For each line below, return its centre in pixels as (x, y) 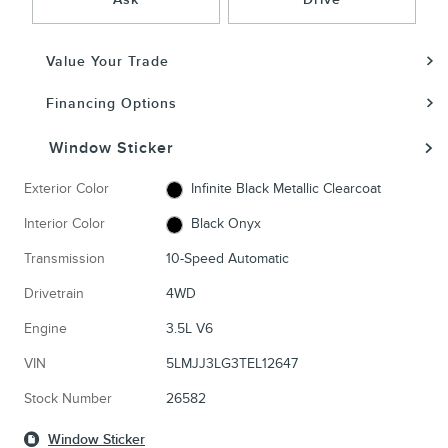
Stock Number (68, 399)
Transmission (64, 259)
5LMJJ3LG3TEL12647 (231, 364)
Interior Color (64, 224)
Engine (45, 329)
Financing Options (111, 104)
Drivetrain (54, 294)
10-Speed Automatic (227, 259)
